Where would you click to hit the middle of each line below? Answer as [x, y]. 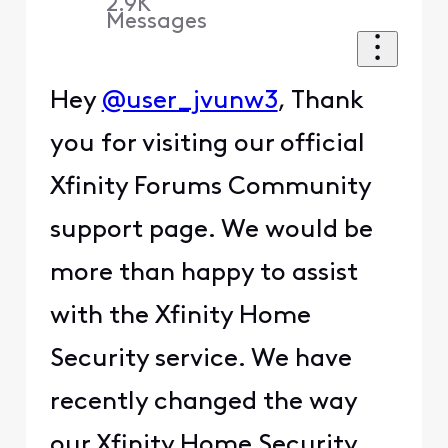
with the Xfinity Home [180, 317]
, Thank [320, 102]
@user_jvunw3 [189, 102]
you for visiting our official [207, 145]
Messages [157, 22]
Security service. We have [200, 360]
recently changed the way [203, 403]
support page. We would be [211, 231]
